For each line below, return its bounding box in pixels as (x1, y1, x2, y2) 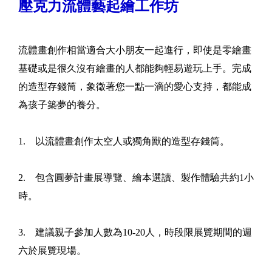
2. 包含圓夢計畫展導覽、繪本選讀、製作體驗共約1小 (18, 172, 254, 183)
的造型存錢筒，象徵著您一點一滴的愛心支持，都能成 (18, 81, 251, 92)
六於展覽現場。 (18, 245, 86, 256)
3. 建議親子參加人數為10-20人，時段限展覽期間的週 (18, 226, 252, 237)
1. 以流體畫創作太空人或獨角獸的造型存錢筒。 (18, 135, 229, 146)
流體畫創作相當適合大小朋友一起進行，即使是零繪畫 (18, 44, 251, 55)
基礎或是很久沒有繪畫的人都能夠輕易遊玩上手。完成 (18, 63, 251, 73)
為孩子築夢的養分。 (18, 99, 106, 110)
